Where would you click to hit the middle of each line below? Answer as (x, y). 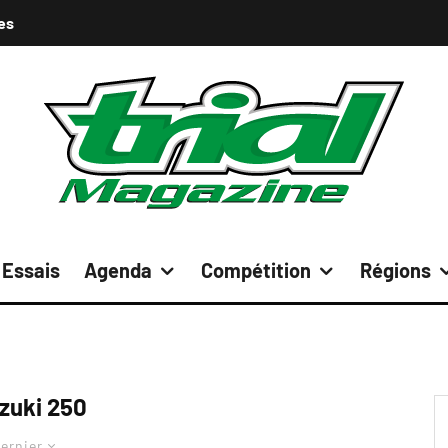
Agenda (118, 270)
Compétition (256, 270)
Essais (31, 270)
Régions (395, 270)
